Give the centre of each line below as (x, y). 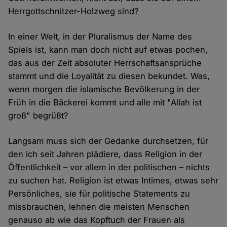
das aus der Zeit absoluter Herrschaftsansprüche (105, 63)
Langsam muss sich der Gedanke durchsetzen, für (108, 141)
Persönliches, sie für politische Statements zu (99, 194)
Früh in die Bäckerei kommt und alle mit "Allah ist (105, 103)
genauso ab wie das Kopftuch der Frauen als (97, 220)
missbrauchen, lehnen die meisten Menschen (99, 207)
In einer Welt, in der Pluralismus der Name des (100, 37)
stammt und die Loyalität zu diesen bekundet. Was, (109, 76)
